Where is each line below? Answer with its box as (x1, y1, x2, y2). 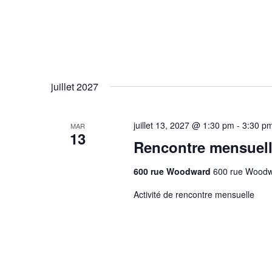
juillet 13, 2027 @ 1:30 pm (133, 119, 234, 131)
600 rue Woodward (133, 165, 213, 177)
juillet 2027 (51, 80, 98, 93)
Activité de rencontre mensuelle (133, 188, 254, 200)
